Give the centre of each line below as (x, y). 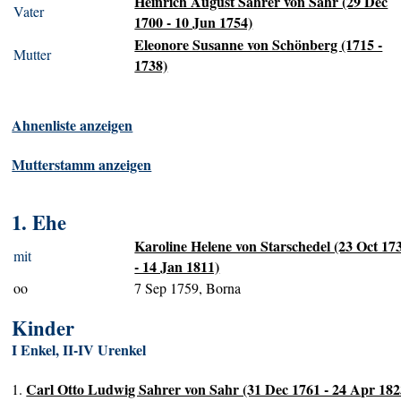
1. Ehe (39, 223)
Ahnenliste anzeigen (73, 125)
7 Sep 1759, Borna (188, 288)
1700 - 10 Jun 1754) (194, 22)
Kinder (43, 328)
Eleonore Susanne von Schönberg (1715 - (259, 45)
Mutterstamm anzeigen (82, 165)
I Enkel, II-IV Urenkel (79, 350)
